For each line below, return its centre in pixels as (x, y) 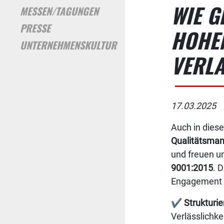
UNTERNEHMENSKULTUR (68, 45)
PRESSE (35, 28)
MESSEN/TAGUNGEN (59, 11)
